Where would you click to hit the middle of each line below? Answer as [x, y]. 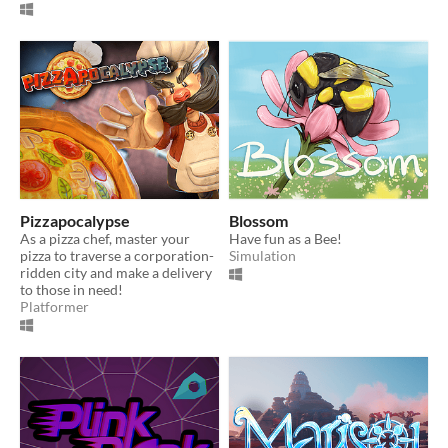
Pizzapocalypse [75, 220]
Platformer [54, 306]
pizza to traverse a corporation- [117, 255]
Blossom [258, 220]
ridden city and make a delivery [116, 272]
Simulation [262, 255]
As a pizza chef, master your [105, 238]
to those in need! [71, 289]
